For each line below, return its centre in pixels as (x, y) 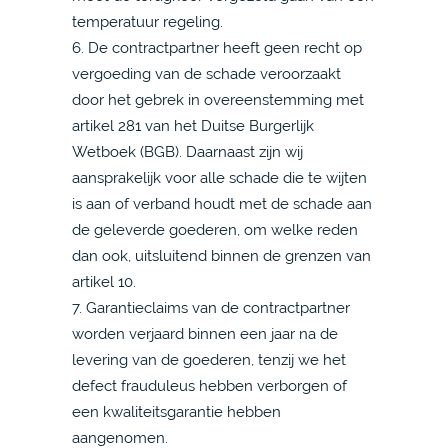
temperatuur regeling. (147, 21)
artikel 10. (104, 281)
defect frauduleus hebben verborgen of (209, 385)
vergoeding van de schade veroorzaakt (206, 73)
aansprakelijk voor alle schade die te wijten (219, 177)
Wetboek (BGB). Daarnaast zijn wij (187, 151)
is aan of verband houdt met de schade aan (222, 203)
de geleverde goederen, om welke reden (215, 229)
